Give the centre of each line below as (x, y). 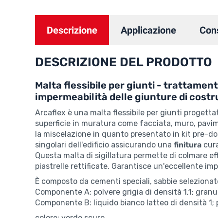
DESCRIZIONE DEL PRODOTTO (124, 62)
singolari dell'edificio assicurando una (104, 145)
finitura (188, 145)
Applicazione (148, 30)
